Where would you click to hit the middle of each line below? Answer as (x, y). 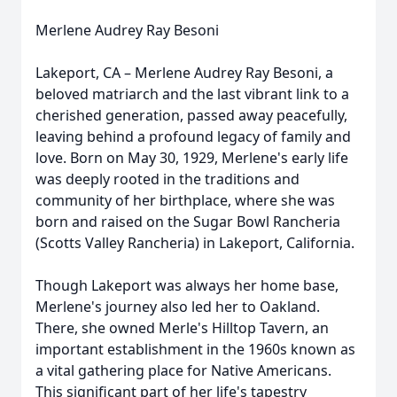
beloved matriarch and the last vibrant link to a (192, 94)
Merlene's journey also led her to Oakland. (178, 307)
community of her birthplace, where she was (185, 200)
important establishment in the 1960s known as (195, 349)
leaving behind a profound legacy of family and (193, 136)
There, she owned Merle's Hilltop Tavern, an (182, 328)
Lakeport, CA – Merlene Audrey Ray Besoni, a (184, 73)
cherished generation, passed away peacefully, (191, 115)
